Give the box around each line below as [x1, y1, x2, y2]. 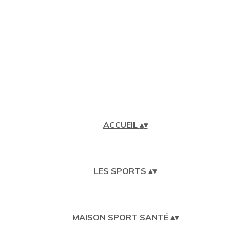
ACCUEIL [103, 120, 140, 130]
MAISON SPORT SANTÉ [72, 212, 170, 222]
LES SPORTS [94, 166, 148, 176]
